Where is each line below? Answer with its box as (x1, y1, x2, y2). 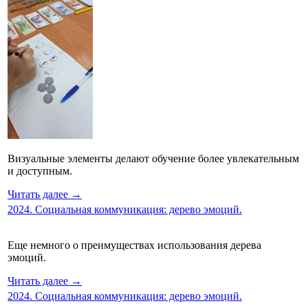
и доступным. (8, 164, 75, 177)
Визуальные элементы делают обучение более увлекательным (8, 152, 299, 164)
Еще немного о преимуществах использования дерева (8, 239, 261, 251)
